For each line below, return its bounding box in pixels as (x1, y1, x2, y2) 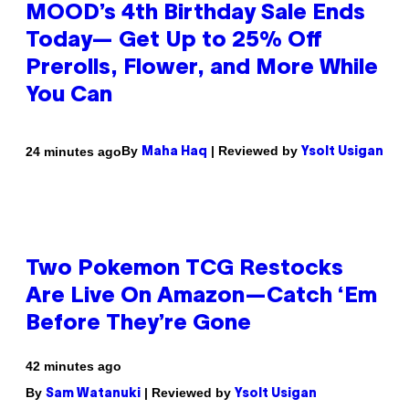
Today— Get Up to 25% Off (26, 31, 322, 52)
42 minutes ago (26, 359, 121, 374)
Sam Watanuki (46, 388, 141, 401)
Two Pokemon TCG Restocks (26, 259, 343, 280)
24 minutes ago (26, 143, 121, 159)
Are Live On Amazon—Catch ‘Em (26, 287, 377, 308)
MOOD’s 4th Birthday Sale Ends (26, 4, 365, 25)
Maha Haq (142, 146, 207, 159)
